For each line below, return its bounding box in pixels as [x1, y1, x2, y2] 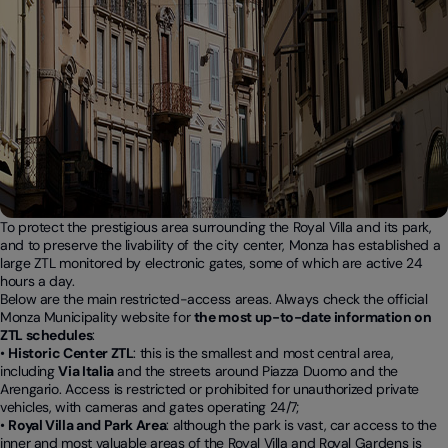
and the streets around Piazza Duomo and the [113, 362, 398, 380]
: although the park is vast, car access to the [166, 416, 437, 434]
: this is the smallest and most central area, [133, 344, 394, 362]
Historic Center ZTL [8, 344, 134, 362]
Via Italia [58, 362, 114, 380]
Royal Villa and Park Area [8, 416, 167, 434]
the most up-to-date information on [193, 308, 432, 326]
